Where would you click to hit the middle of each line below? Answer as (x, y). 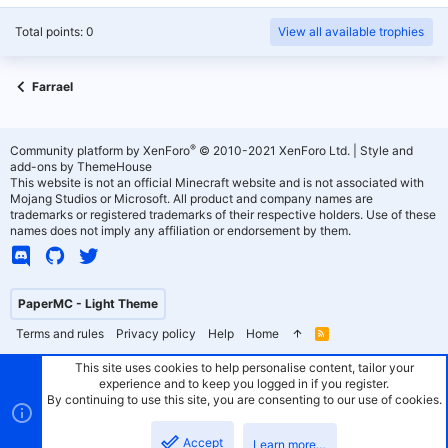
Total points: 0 (54, 31)
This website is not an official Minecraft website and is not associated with (217, 182)
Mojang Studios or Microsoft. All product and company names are (191, 198)
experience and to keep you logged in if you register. (244, 383)
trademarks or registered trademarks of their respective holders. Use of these (223, 214)
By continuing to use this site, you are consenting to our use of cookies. (244, 399)
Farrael (52, 86)
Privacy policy (156, 333)
